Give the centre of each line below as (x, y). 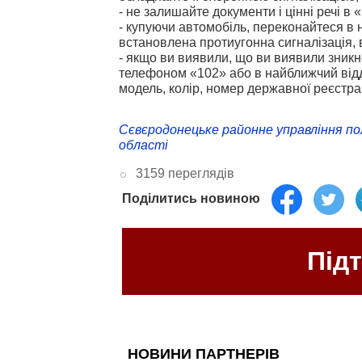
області (143, 145)
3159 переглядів (185, 173)
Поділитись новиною (191, 198)
